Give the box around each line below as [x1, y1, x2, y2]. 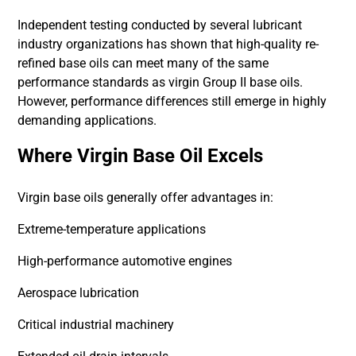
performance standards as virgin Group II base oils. [17, 75, 304, 90]
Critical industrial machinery [17, 317, 175, 332]
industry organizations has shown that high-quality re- [17, 37, 319, 52]
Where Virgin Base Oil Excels [17, 145, 264, 167]
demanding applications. [17, 113, 157, 128]
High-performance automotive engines [17, 253, 233, 269]
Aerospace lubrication [17, 285, 140, 300]
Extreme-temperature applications [17, 222, 207, 237]
